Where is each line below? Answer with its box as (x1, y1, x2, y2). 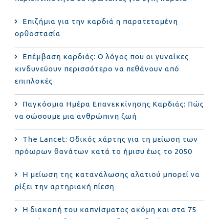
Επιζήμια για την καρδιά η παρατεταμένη (22, 17, 178, 25)
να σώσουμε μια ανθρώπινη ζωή (15, 111, 137, 120)
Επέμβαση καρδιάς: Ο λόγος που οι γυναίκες (22, 52, 189, 61)
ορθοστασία (15, 29, 61, 38)
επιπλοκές (15, 76, 53, 85)
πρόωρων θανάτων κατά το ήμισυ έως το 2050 (15, 147, 192, 155)
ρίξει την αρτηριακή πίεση (15, 182, 114, 191)
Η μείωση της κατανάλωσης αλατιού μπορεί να (22, 170, 200, 178)
